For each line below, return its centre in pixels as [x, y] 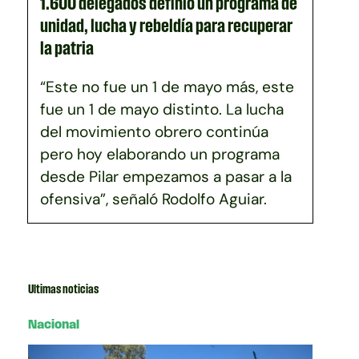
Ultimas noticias [64, 288]
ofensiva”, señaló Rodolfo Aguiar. [154, 198]
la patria [67, 47]
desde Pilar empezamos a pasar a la [166, 176]
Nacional [54, 324]
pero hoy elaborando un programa [160, 153]
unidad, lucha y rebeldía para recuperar [167, 25]
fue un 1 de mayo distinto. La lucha [162, 109]
